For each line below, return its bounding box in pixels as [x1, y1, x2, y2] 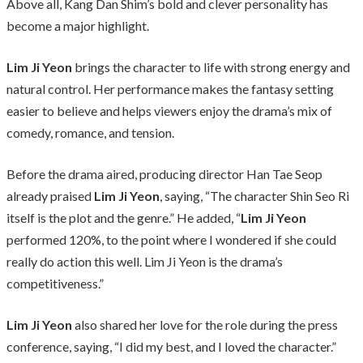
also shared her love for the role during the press [72, 316, 338, 332]
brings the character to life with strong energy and [72, 58, 350, 75]
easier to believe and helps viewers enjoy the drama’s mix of [6, 102, 332, 118]
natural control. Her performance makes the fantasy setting [6, 80, 334, 96]
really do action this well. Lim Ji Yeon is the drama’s [6, 253, 283, 269]
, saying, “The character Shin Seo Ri [160, 187, 349, 203]
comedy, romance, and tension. [6, 124, 174, 140]
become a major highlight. [6, 17, 149, 33]
